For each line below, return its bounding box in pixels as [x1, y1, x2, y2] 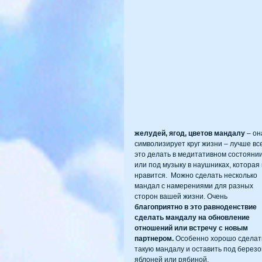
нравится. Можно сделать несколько [135, 171, 259, 180]
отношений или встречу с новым [135, 223, 250, 232]
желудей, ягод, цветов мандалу [135, 129, 247, 137]
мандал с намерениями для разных [135, 181, 255, 190]
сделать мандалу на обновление [135, 213, 251, 222]
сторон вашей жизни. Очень [135, 192, 229, 201]
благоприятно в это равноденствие [135, 202, 258, 211]
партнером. [135, 234, 174, 243]
